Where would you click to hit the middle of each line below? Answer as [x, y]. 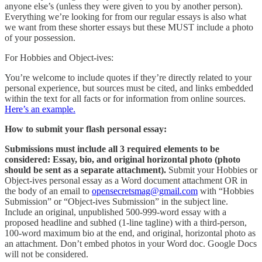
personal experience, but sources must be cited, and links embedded [129, 88]
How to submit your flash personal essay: [86, 129]
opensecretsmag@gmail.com [145, 191]
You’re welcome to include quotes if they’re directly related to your [128, 78]
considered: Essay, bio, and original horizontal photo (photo [123, 160]
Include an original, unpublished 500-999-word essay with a [116, 212]
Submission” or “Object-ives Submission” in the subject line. [116, 202]
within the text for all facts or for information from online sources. [125, 99]
